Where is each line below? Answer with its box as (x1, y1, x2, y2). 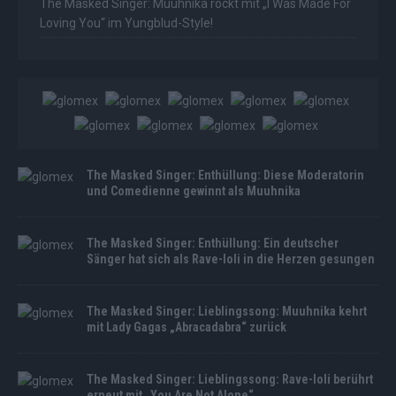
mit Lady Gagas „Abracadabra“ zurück (87, 319, 286, 334)
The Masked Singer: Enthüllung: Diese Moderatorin (87, 167, 364, 182)
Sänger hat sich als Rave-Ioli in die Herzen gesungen (87, 251, 375, 266)
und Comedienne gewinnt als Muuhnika (87, 183, 301, 198)
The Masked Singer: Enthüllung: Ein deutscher (87, 235, 339, 250)
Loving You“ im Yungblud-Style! (40, 15, 213, 30)
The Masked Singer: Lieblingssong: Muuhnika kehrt (87, 303, 367, 318)
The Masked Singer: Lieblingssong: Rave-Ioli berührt (87, 371, 373, 386)
